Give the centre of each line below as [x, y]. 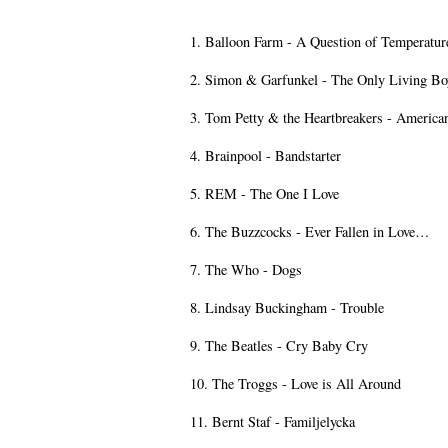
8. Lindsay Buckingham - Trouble [287, 308]
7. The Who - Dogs [246, 270]
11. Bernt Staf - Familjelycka [272, 422]
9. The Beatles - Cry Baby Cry [279, 346]
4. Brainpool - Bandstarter [265, 156]
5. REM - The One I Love [264, 194]
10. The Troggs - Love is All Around [295, 384]
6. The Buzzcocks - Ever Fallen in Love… [309, 232]
